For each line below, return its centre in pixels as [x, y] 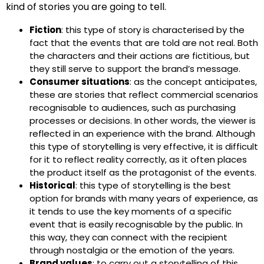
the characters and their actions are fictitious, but [140, 56]
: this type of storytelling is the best [153, 186]
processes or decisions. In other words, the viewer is [143, 121]
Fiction [45, 30]
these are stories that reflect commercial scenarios [144, 95]
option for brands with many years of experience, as [144, 199]
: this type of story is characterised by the [153, 30]
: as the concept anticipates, [193, 82]
